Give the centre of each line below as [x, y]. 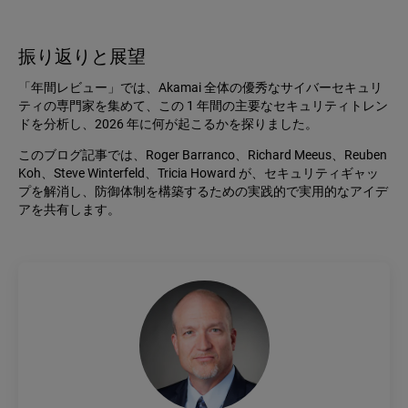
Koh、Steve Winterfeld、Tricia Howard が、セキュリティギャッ [199, 173]
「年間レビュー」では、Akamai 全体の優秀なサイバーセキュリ [200, 88]
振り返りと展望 [82, 57]
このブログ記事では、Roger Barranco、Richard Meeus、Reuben [203, 155]
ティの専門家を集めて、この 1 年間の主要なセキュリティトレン [203, 106]
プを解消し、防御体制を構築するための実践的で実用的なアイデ [203, 192]
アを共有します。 [69, 210]
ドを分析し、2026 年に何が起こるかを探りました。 [168, 124]
